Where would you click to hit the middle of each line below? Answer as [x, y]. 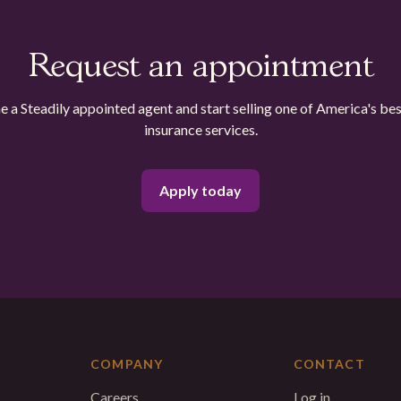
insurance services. [200, 129]
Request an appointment [200, 67]
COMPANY [127, 364]
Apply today [200, 190]
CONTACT [329, 364]
